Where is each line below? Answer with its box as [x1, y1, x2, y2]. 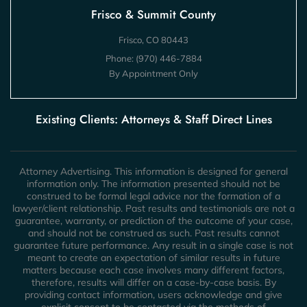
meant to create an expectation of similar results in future [27, 251, 280, 264]
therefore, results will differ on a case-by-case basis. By [31, 276, 276, 288]
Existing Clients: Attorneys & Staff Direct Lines [35, 111, 272, 127]
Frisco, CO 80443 [119, 34, 188, 45]
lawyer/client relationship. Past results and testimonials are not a [12, 202, 295, 214]
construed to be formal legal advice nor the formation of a [27, 190, 280, 202]
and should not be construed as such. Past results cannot [27, 227, 280, 239]
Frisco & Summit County [91, 6, 216, 23]
